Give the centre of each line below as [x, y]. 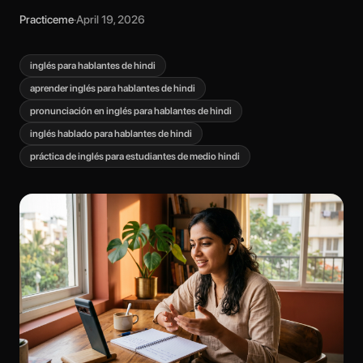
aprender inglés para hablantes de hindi [113, 88]
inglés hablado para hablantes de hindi [111, 134]
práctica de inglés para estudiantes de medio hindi [135, 156]
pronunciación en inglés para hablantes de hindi [131, 111]
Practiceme [47, 19]
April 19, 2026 [111, 19]
